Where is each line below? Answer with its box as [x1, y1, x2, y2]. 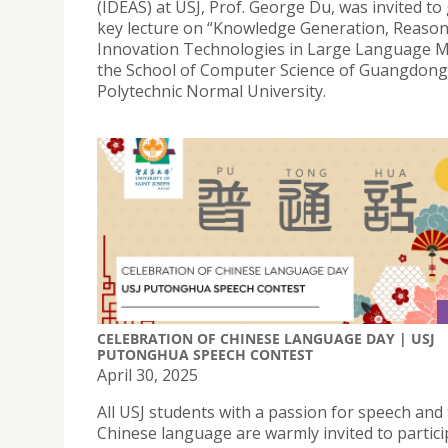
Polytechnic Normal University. [97, 80, 326, 103]
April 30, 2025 [97, 363, 198, 386]
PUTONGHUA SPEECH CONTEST [97, 344, 313, 364]
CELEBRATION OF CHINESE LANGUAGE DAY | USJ [97, 328, 435, 348]
